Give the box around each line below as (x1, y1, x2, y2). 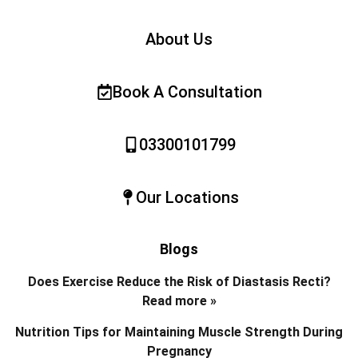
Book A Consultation (112, 82, 262, 101)
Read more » (141, 292, 217, 308)
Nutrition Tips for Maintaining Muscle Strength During (15, 324, 343, 340)
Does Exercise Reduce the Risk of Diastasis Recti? (27, 273, 331, 289)
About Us (145, 29, 213, 49)
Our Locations (135, 187, 239, 207)
